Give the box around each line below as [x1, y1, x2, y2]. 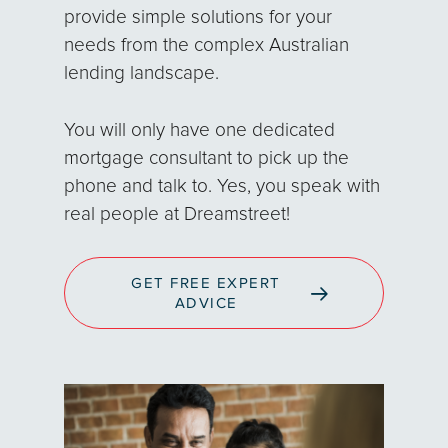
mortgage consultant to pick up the [64, 148, 350, 168]
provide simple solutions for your [64, 8, 333, 27]
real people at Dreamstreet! [64, 204, 291, 224]
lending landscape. [64, 64, 220, 83]
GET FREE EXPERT [131, 275, 281, 291]
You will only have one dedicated [64, 120, 336, 140]
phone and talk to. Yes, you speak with [64, 176, 381, 196]
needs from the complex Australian [64, 36, 350, 55]
